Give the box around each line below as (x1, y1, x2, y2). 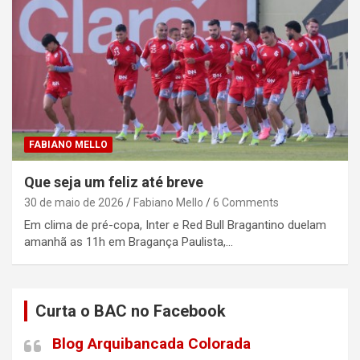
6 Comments (213, 195, 279, 209)
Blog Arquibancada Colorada (52, 333, 251, 353)
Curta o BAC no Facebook (35, 301, 226, 321)
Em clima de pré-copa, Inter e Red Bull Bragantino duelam (24, 217, 326, 232)
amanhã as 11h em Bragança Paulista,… (24, 234, 233, 249)
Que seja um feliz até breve (24, 173, 203, 190)
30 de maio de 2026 (24, 195, 124, 209)
